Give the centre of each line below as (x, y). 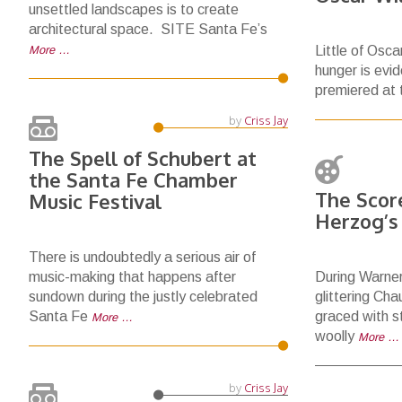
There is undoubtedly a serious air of (142, 257)
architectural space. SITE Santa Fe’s (148, 29)
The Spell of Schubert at (143, 158)
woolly (336, 336)
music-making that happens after (132, 277)
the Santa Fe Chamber (133, 179)
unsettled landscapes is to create (134, 9)
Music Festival (95, 201)
